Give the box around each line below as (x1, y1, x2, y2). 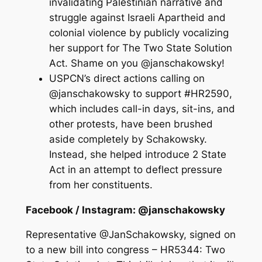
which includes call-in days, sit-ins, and (49, 102, 235, 115)
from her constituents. (49, 178, 153, 191)
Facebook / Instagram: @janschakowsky (25, 204, 225, 216)
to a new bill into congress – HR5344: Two (25, 244, 225, 256)
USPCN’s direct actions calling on (49, 72, 205, 84)
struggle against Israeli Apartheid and (49, 11, 226, 23)
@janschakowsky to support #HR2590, (49, 87, 232, 99)
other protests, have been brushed (49, 118, 213, 130)
